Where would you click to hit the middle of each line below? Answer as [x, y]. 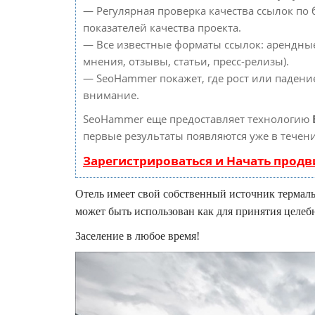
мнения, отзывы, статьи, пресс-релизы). [186, 61]
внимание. [111, 95]
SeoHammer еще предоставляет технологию [198, 119]
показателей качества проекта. [162, 27]
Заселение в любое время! [137, 236]
